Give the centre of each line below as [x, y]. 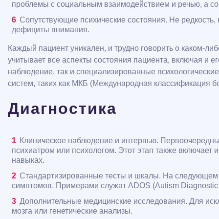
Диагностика [62, 109]
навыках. [28, 160]
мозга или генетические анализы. [72, 211]
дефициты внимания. [51, 30]
